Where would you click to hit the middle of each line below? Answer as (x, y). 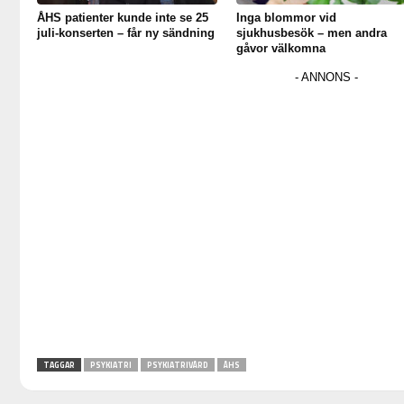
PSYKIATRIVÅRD (177, 365)
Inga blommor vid (286, 18)
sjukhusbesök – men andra (311, 33)
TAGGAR (59, 365)
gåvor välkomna (280, 49)
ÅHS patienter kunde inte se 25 (123, 18)
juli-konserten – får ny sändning (126, 33)
